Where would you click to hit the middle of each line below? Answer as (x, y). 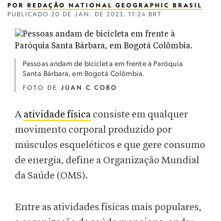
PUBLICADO (29, 14)
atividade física (57, 115)
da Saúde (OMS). (52, 176)
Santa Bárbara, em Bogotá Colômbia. (85, 73)
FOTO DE (42, 88)
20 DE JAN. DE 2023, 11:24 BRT (107, 14)
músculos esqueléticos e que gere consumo (110, 145)
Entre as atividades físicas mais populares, (108, 207)
